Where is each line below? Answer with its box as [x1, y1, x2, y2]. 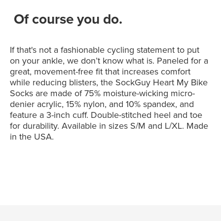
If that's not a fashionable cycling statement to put [10, 43, 200, 56]
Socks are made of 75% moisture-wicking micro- [10, 86, 195, 100]
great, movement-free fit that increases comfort [10, 65, 191, 78]
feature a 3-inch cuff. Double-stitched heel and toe [10, 108, 203, 121]
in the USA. [10, 130, 54, 143]
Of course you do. [14, 8, 123, 29]
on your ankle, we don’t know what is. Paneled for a [10, 54, 209, 67]
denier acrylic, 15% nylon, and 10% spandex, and [10, 97, 194, 110]
